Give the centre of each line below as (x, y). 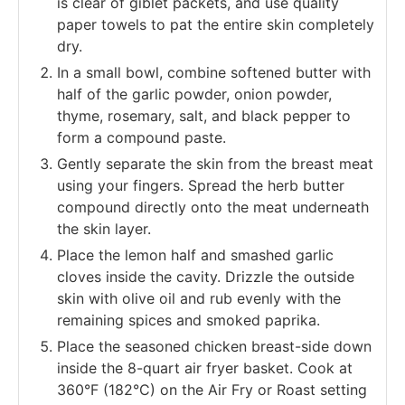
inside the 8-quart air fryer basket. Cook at (205, 367)
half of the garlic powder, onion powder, (194, 94)
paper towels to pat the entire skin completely (216, 24)
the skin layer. (104, 228)
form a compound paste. (141, 137)
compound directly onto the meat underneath (213, 207)
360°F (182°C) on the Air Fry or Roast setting (212, 389)
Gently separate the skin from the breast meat (215, 163)
